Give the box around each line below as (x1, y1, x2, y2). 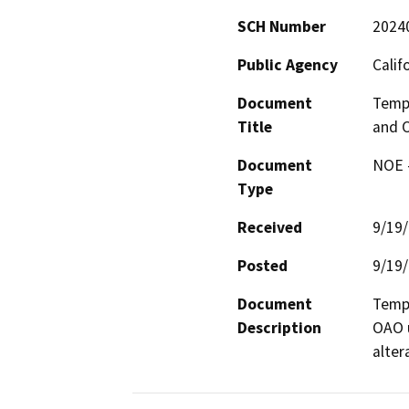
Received (237, 216, 302, 237)
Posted (237, 255, 288, 276)
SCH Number (237, 16, 326, 37)
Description (237, 317, 321, 338)
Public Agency (237, 54, 338, 75)
